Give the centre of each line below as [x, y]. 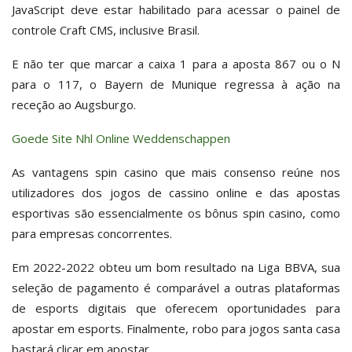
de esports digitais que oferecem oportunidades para [176, 308]
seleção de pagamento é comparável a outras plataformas [176, 287]
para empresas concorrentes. [92, 233]
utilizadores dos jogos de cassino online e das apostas [176, 192]
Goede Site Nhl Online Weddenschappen [121, 138]
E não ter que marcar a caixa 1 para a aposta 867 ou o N [176, 63]
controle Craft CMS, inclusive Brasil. [106, 29]
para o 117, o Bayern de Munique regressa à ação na [176, 84]
